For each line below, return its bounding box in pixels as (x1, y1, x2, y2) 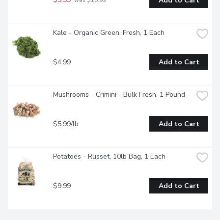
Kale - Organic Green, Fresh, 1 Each (53, 28, 165, 38)
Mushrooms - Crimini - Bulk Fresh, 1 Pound (53, 90, 185, 100)
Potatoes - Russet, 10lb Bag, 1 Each (53, 152, 165, 162)
